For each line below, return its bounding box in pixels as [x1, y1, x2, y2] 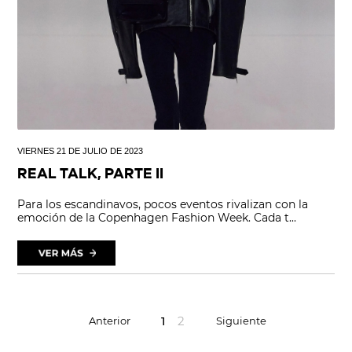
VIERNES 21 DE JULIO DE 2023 [17, 145, 144, 156]
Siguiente [216, 313, 266, 327]
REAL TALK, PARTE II [17, 167, 164, 182]
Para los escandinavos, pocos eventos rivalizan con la [17, 196, 309, 211]
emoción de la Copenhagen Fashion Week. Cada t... [17, 210, 297, 225]
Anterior [89, 313, 130, 327]
